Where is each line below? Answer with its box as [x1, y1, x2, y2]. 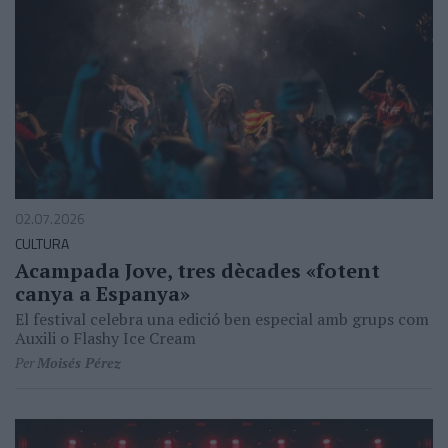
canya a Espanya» [15, 279, 190, 307]
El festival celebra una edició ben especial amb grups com [15, 307, 429, 330]
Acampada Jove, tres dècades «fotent [15, 256, 380, 284]
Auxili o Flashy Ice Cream [15, 326, 196, 349]
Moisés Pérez [37, 352, 121, 372]
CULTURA [15, 232, 69, 254]
